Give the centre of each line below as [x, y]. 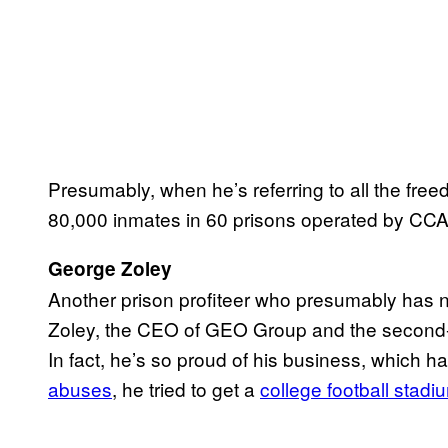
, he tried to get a [186, 389]
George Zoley [110, 269]
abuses [80, 389]
